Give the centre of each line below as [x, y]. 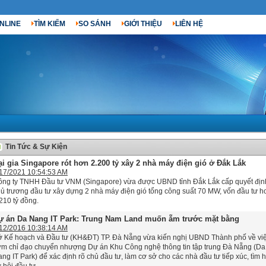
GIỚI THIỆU [143, 24]
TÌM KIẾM [50, 24]
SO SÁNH [95, 24]
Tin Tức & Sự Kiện [36, 147]
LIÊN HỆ [189, 24]
